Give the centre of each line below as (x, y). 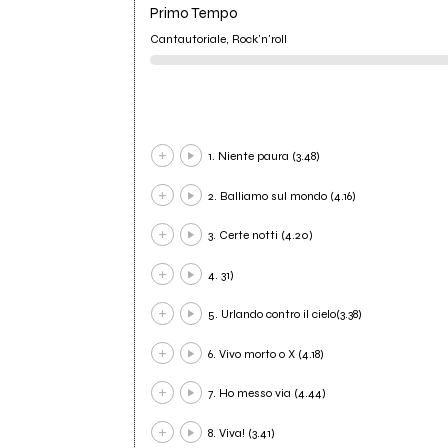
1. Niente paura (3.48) (264, 156)
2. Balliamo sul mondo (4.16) (282, 195)
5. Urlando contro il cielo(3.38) (285, 314)
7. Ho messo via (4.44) (267, 393)
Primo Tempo (194, 13)
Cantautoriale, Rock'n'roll (219, 38)
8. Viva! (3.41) (242, 432)
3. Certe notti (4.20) (261, 235)
